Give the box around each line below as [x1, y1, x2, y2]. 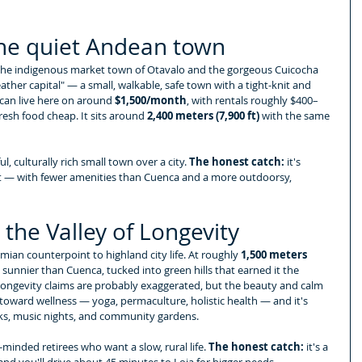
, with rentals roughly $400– [187, 92, 318, 107]
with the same [259, 107, 332, 123]
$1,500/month [115, 92, 187, 107]
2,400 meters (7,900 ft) [147, 107, 259, 123]
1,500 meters [241, 246, 309, 262]
